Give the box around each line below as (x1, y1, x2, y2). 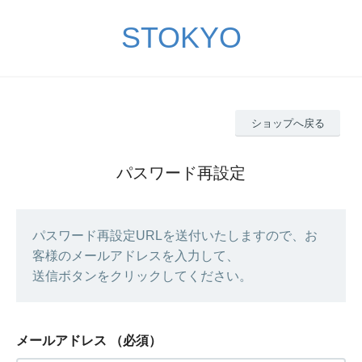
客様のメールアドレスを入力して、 (32, 248, 239, 263)
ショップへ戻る (250, 116, 325, 129)
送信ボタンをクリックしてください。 (32, 268, 252, 283)
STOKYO (120, 21, 242, 54)
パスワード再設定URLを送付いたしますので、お (32, 228, 318, 242)
